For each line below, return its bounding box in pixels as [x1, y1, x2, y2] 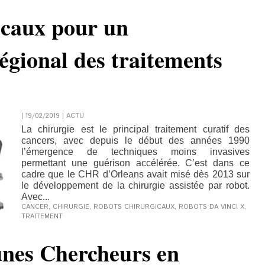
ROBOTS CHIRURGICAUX [93, 202, 174, 212]
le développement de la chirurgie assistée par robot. [21, 180, 250, 190]
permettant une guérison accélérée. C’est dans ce [21, 158, 250, 168]
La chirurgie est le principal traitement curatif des [21, 124, 250, 134]
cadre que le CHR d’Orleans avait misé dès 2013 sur [21, 169, 250, 179]
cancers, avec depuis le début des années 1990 [21, 135, 250, 146]
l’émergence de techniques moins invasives [21, 147, 250, 157]
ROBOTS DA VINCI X [179, 202, 244, 212]
